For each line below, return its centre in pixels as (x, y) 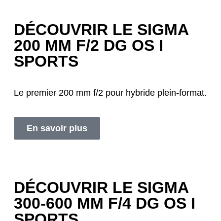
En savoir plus (57, 129)
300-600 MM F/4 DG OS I (105, 203)
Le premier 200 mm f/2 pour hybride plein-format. (110, 93)
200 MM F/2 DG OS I (89, 46)
